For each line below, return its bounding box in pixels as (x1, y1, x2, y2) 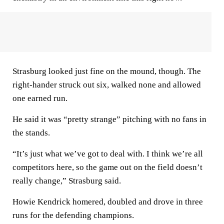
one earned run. (12, 93, 67, 103)
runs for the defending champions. (12, 210, 134, 220)
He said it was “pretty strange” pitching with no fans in (12, 114, 206, 124)
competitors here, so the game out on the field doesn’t (12, 162, 202, 172)
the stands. (12, 128, 50, 137)
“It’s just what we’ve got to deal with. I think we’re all (12, 149, 203, 158)
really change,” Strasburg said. (12, 176, 121, 185)
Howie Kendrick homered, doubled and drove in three (12, 197, 203, 206)
